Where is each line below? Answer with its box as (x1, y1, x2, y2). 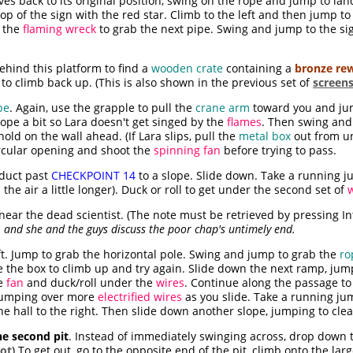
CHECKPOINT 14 (51, 168, 136, 184)
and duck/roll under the (24, 275, 156, 291)
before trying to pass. (221, 143, 336, 158)
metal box (239, 128, 291, 144)
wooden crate (151, 61, 223, 76)
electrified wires (98, 289, 182, 305)
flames (227, 114, 262, 130)
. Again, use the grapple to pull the (9, 100, 195, 116)
